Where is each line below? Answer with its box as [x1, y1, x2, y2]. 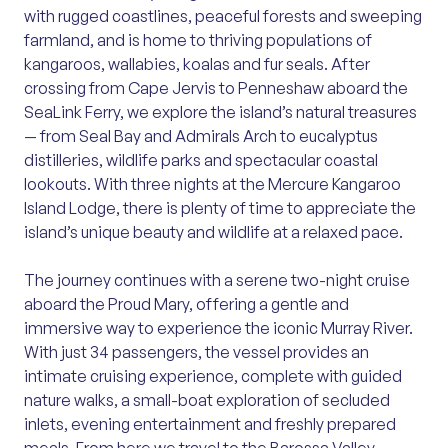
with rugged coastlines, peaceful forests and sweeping [24, 6, 422, 27]
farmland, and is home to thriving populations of [24, 30, 372, 51]
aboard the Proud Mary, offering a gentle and [24, 294, 349, 315]
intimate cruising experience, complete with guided [24, 366, 402, 387]
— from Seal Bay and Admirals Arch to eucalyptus [24, 126, 378, 147]
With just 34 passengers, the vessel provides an [24, 342, 369, 363]
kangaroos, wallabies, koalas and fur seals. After [24, 54, 370, 75]
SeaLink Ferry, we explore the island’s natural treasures [24, 102, 417, 123]
